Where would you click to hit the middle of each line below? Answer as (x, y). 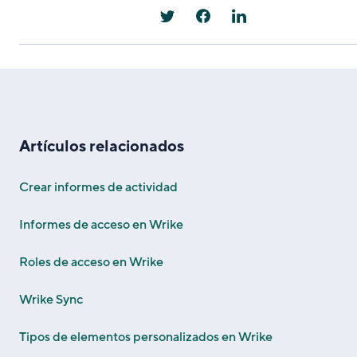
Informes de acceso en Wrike (101, 224)
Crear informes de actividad (98, 187)
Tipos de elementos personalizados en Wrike (146, 337)
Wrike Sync (51, 299)
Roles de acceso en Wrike (91, 262)
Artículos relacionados (102, 146)
